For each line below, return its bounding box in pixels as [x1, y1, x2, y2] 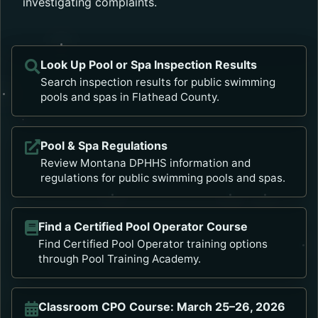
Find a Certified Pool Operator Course [38, 219, 248, 234]
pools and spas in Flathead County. [40, 90, 219, 104]
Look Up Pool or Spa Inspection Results [40, 57, 257, 72]
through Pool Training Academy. [38, 251, 201, 265]
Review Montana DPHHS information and [40, 155, 251, 170]
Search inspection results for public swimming [40, 75, 275, 89]
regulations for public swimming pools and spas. [40, 170, 285, 185]
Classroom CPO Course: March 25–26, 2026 [38, 300, 285, 314]
